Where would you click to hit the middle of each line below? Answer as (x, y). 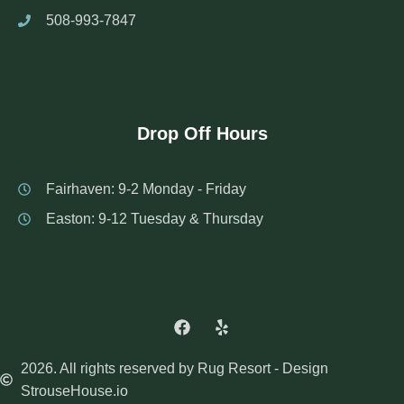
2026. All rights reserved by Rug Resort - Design (174, 368)
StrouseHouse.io (74, 390)
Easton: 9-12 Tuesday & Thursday (154, 219)
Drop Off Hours (202, 134)
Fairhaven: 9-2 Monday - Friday (146, 189)
